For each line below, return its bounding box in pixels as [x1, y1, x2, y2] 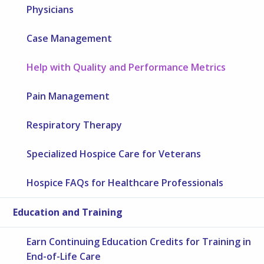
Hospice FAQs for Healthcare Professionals [27, 176, 224, 189]
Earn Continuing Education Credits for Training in [27, 235, 252, 248]
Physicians [27, 2, 74, 16]
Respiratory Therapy [27, 118, 123, 131]
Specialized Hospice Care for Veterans [27, 147, 202, 160]
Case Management [27, 31, 113, 45]
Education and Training [13, 205, 123, 219]
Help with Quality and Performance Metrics [27, 60, 226, 74]
